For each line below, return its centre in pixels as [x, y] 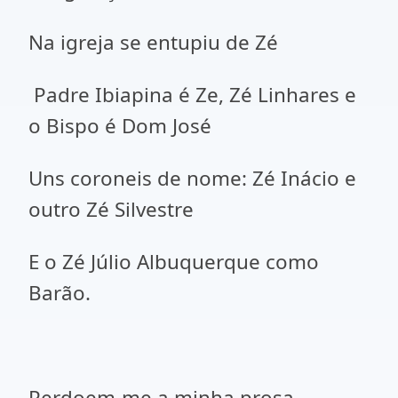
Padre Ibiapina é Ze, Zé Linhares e [192, 95]
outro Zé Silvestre [111, 209]
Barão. [60, 293]
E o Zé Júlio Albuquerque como [174, 262]
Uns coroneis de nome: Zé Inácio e [192, 178]
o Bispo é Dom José [120, 126]
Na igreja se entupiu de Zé [153, 42]
